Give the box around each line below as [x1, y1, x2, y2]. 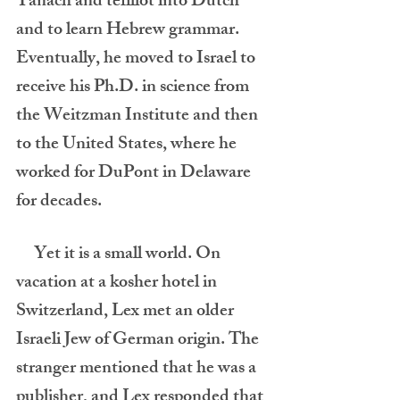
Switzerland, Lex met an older [16, 296, 237, 328]
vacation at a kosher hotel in [16, 268, 221, 299]
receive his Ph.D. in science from [16, 72, 253, 104]
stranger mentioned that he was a [16, 354, 260, 385]
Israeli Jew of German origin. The [16, 325, 262, 356]
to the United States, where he [16, 129, 240, 161]
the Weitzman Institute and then [16, 101, 262, 132]
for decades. [16, 187, 134, 218]
